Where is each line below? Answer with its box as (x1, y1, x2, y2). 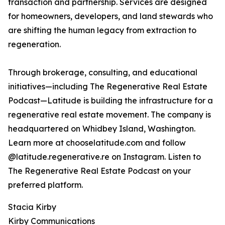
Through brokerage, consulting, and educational (8, 67, 197, 78)
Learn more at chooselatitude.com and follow (8, 138, 186, 148)
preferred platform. (8, 180, 83, 190)
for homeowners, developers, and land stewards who (8, 11, 213, 22)
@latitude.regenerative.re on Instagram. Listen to (8, 152, 201, 162)
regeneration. (8, 39, 61, 50)
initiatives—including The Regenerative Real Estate (8, 81, 207, 92)
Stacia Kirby (8, 202, 56, 212)
